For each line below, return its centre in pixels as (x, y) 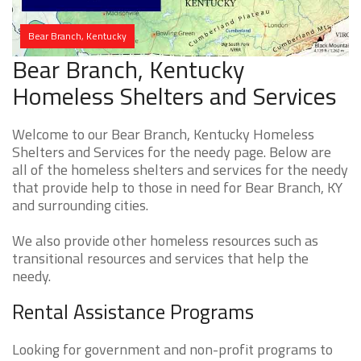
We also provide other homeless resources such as (165, 241)
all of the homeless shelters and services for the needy (180, 170)
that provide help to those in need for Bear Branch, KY (177, 188)
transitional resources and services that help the (160, 259)
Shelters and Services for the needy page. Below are (172, 152)
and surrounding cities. (80, 205)
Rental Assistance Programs (133, 312)
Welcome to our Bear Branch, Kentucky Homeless (163, 135)
